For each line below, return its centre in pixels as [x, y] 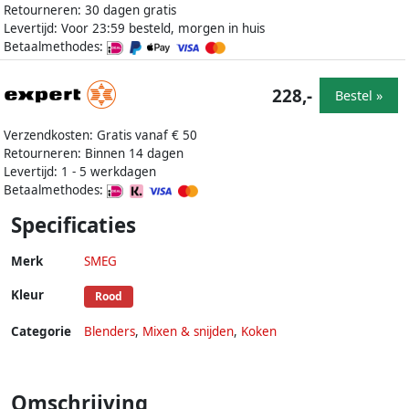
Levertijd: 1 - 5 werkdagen [80, 172]
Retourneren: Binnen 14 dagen [94, 154]
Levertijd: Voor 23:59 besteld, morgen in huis [134, 29]
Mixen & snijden [188, 332]
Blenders [110, 332]
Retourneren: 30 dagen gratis [90, 10]
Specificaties [73, 225]
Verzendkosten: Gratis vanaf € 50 [100, 136]
